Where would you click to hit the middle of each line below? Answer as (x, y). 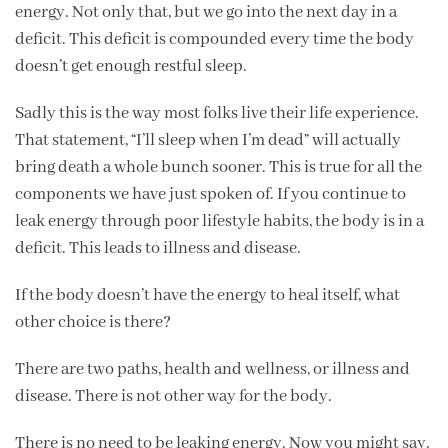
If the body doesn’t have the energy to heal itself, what (207, 295)
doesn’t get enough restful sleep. (131, 66)
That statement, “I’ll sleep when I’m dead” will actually (208, 140)
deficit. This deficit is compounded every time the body (214, 39)
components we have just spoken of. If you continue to (210, 194)
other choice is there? (93, 322)
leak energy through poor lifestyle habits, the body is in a (219, 221)
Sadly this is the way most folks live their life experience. (217, 113)
